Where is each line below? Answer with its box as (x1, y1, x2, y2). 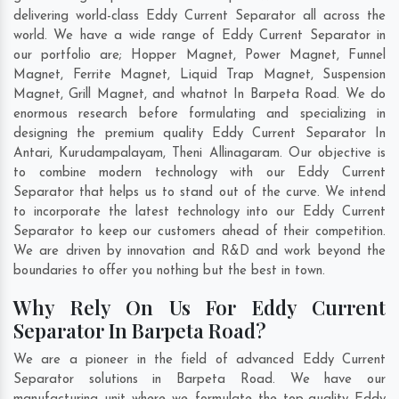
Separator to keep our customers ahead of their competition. (13, 224, 386, 239)
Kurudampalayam (59, 146, 164, 160)
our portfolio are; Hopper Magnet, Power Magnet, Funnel (13, 48, 386, 62)
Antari (13, 146, 50, 160)
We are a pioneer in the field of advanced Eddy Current (13, 353, 386, 367)
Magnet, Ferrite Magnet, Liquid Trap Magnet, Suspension (13, 68, 386, 82)
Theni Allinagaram (172, 146, 280, 160)
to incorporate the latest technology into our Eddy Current (13, 205, 386, 219)
